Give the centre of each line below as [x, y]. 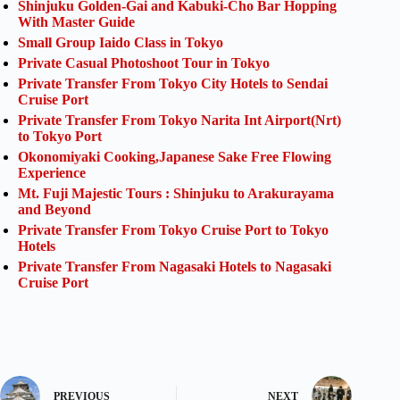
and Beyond [54, 209]
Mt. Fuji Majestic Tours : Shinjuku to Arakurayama [176, 193]
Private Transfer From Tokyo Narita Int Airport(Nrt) [179, 120]
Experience [52, 172]
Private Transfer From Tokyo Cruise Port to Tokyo [173, 229]
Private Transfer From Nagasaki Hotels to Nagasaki [175, 266]
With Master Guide [76, 21]
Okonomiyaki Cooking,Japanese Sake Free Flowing [175, 156]
